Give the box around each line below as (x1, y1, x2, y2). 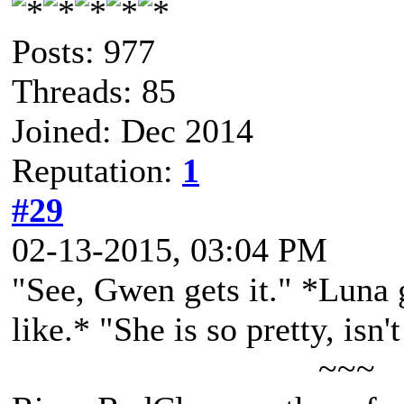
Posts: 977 (12, 32, 155, 70)
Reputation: (12, 151, 182, 189)
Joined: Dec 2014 (12, 112, 253, 150)
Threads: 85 (12, 72, 176, 110)
